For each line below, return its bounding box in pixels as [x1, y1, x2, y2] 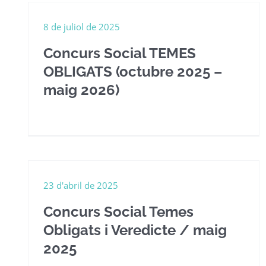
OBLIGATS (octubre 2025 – [43, 63, 222, 80]
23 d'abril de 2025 [43, 179, 118, 191]
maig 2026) [43, 81, 119, 99]
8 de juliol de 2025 [43, 21, 120, 33]
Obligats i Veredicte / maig [43, 221, 227, 239]
